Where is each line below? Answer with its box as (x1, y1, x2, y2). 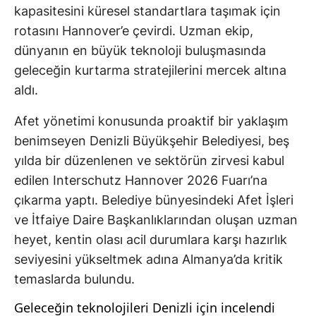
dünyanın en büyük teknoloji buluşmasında (14, 43, 266, 59)
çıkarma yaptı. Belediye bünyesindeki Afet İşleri (14, 193, 293, 208)
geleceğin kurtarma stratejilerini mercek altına (14, 63, 286, 78)
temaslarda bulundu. (14, 272, 135, 287)
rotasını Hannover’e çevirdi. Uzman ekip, (14, 23, 253, 39)
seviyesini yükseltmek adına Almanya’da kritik (14, 252, 283, 267)
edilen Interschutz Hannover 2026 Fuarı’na (14, 173, 267, 188)
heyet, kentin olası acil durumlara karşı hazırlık (14, 232, 287, 248)
